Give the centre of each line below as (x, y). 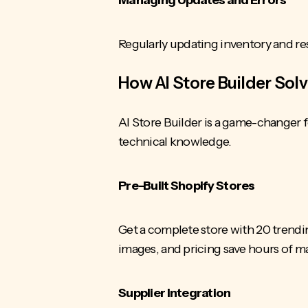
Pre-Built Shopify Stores (187, 185)
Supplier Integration (175, 293)
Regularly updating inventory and (207, 44)
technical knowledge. (176, 141)
